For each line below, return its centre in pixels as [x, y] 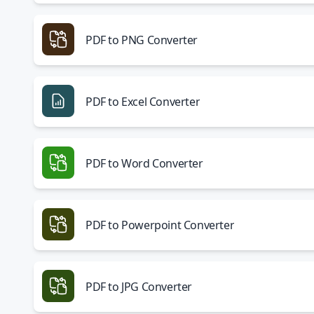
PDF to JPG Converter [139, 287]
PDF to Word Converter [144, 163]
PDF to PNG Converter [142, 40]
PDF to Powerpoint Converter [160, 225]
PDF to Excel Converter [143, 102]
